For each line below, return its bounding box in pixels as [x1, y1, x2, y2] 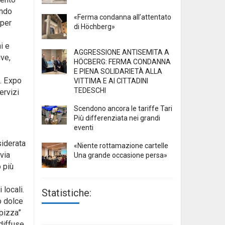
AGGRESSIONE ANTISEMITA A [74, 48, 169, 57]
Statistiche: [42, 187, 91, 199]
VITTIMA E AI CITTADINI [74, 77, 148, 85]
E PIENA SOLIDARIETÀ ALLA [74, 67, 162, 76]
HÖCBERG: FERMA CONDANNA [74, 58, 171, 66]
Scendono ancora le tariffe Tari [74, 104, 172, 113]
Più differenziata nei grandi [74, 114, 160, 123]
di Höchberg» [74, 23, 115, 31]
